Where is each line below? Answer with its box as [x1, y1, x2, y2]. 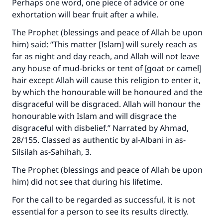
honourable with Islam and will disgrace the [12, 111, 177, 121]
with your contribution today [41, 198, 182, 212]
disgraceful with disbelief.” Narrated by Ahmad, [12, 122, 189, 133]
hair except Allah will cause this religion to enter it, [12, 75, 201, 86]
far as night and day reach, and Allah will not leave [12, 51, 200, 62]
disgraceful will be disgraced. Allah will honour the [12, 99, 201, 110]
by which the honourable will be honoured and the [12, 87, 203, 98]
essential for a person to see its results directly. [12, 206, 189, 217]
